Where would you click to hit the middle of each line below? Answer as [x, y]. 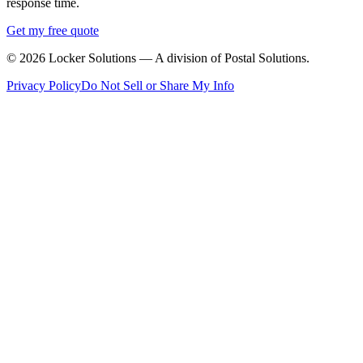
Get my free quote [53, 31]
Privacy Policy [44, 86]
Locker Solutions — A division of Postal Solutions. [177, 58]
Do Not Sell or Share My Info [158, 86]
